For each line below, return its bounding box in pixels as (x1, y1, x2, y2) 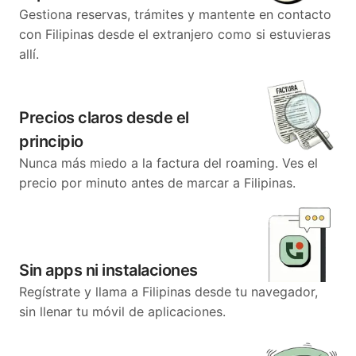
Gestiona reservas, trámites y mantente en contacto (19, 6, 331, 22)
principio (19, 132, 83, 151)
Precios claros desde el (19, 108, 189, 127)
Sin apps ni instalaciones (19, 261, 198, 280)
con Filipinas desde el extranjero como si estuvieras (19, 26, 331, 42)
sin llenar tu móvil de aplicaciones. (19, 304, 226, 319)
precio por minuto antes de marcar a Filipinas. (19, 175, 296, 191)
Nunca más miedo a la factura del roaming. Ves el (19, 155, 318, 171)
